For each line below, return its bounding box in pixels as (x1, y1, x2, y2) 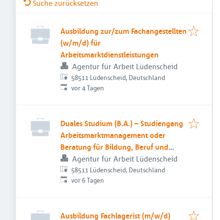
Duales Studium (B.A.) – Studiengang (60, 118, 183, 128)
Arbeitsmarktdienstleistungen (60, 50, 159, 59)
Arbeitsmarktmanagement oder (60, 130, 165, 140)
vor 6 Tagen (71, 176, 105, 184)
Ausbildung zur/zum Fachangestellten (60, 26, 187, 36)
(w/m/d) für (60, 38, 101, 48)
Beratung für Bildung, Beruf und (60, 142, 168, 152)
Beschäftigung (60, 154, 108, 164)
